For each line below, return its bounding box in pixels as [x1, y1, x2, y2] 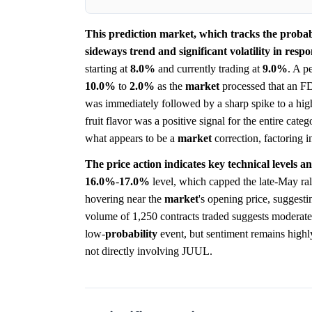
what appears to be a [85, 132, 178, 144]
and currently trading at [155, 62, 263, 75]
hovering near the [85, 192, 164, 205]
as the [155, 79, 185, 92]
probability [105, 227, 157, 240]
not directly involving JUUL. [85, 244, 212, 257]
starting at [85, 62, 130, 75]
